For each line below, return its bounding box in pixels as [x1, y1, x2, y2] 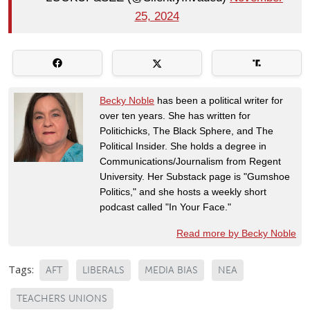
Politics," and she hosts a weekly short [100, 185, 266, 197]
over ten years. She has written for [100, 109, 250, 121]
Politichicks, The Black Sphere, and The [100, 125, 273, 136]
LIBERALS [82, 264, 125, 276]
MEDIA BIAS [145, 264, 198, 276]
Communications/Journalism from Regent [100, 155, 281, 167]
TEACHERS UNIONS [17, 292, 107, 304]
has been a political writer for [154, 94, 283, 106]
